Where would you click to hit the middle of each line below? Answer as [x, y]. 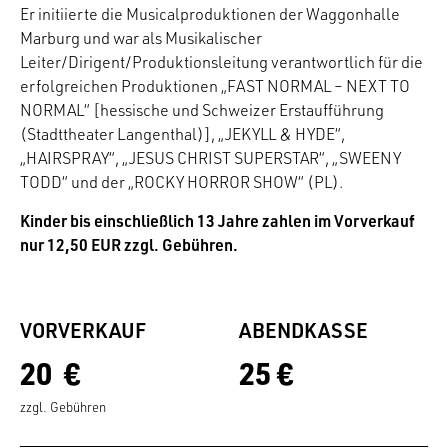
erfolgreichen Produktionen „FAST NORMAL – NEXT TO [215, 86]
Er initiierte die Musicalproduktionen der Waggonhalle [210, 14]
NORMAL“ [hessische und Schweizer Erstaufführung [202, 110]
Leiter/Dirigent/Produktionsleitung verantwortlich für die [221, 62]
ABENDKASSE [303, 330]
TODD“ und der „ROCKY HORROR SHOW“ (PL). [181, 182]
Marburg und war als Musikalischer [141, 38]
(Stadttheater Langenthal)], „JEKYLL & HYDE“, [182, 134]
